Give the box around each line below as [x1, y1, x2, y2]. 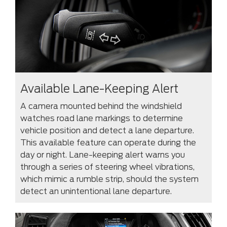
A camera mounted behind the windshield [20, 101, 182, 111]
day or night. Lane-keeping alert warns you [20, 149, 185, 160]
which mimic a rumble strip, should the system [20, 174, 199, 184]
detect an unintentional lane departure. [20, 186, 172, 196]
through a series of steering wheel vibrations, [20, 162, 195, 172]
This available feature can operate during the [20, 137, 196, 147]
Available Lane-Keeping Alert [20, 82, 178, 95]
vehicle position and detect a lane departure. [20, 125, 194, 135]
